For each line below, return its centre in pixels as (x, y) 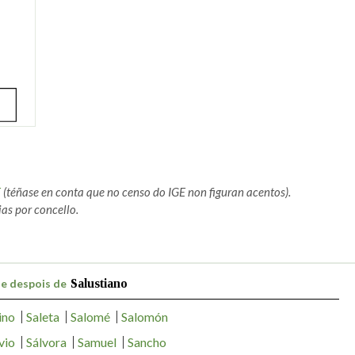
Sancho (147, 342)
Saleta (42, 316)
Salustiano (99, 283)
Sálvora (46, 342)
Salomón (144, 316)
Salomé (90, 316)
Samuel (97, 342)
